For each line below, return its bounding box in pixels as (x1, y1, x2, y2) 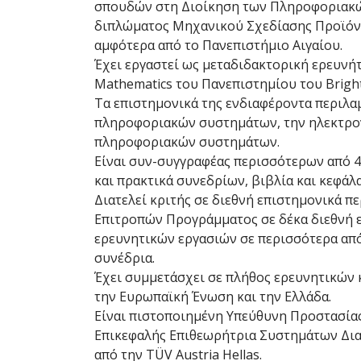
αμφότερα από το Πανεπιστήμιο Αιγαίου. (94, 36, 342, 54)
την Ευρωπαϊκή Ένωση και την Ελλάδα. (94, 288, 331, 305)
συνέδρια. (94, 249, 155, 267)
